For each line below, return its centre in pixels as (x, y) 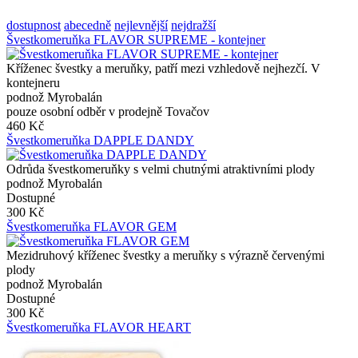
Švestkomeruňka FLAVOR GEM (91, 226)
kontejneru (33, 82)
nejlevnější (141, 25)
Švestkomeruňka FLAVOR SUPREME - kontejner (136, 39)
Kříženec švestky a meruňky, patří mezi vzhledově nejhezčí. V (163, 68)
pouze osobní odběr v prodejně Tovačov (108, 111)
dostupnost (34, 25)
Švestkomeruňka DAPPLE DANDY (100, 140)
